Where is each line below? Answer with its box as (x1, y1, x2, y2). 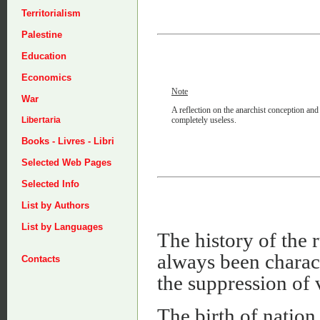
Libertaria (21, 115, 61, 125)
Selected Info (21, 179, 79, 189)
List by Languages (21, 221, 103, 232)
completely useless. (171, 114, 236, 125)
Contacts (21, 254, 60, 264)
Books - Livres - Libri (21, 136, 114, 146)
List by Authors (21, 200, 89, 211)
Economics (21, 72, 71, 83)
